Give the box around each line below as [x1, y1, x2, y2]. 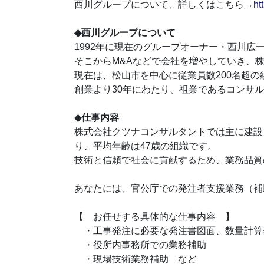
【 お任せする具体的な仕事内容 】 [74, 211, 235, 222]
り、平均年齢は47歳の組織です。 [74, 140, 217, 151]
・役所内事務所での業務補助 [74, 239, 206, 250]
